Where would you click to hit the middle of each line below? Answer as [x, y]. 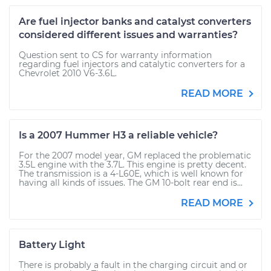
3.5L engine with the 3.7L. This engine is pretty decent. [132, 165]
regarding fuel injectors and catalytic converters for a [132, 64]
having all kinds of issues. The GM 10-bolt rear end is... [131, 183]
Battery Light [52, 245]
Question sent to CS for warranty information [115, 55]
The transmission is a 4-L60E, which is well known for [131, 174]
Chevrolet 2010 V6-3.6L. [68, 73]
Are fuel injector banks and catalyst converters [135, 21]
